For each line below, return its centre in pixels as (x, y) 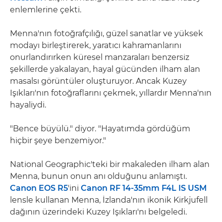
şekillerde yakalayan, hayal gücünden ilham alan (105, 69)
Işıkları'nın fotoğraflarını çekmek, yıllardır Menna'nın (111, 93)
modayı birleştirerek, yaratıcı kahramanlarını (96, 45)
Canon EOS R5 (39, 188)
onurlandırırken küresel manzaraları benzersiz (100, 57)
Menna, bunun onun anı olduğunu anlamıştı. (98, 176)
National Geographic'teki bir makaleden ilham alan (110, 164)
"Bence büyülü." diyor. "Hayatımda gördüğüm (100, 128)
